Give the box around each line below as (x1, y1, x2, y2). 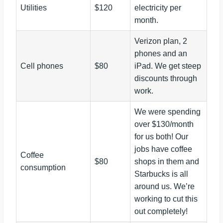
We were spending (134, 108, 201, 116)
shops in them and (134, 157, 199, 166)
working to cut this (134, 195, 198, 204)
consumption (20, 163, 66, 172)
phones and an (134, 49, 187, 58)
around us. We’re (134, 182, 195, 191)
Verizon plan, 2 (134, 37, 187, 46)
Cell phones (20, 62, 63, 71)
